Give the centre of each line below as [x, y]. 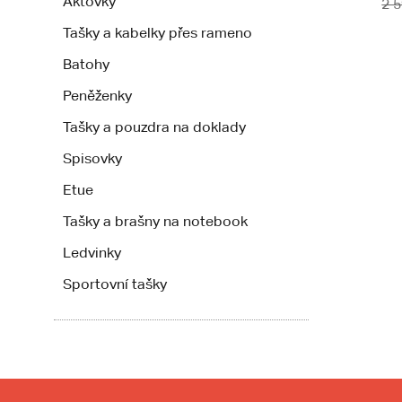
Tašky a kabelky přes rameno [157, 33]
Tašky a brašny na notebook [155, 221]
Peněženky [97, 96]
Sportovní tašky [115, 284]
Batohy [86, 64]
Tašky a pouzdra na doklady [154, 127]
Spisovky [92, 158]
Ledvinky [92, 253]
